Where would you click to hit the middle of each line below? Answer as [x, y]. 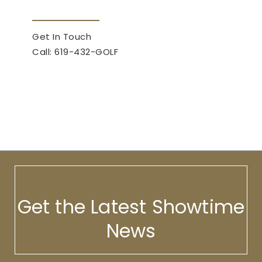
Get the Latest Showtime [131, 206]
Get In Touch [62, 36]
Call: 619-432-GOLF [75, 51]
